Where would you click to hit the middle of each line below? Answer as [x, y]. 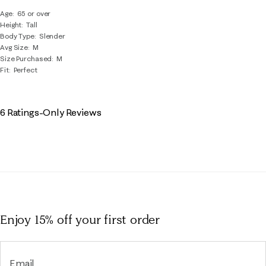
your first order [118, 219]
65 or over [34, 13]
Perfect [25, 70]
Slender [52, 36]
